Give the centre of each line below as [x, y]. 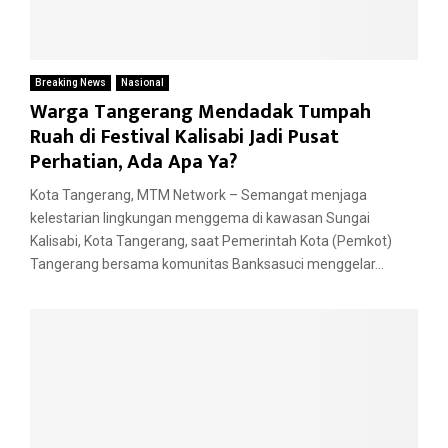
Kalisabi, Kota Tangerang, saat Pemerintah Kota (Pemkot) [211, 241]
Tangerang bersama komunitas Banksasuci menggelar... [207, 264]
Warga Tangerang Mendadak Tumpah [200, 112]
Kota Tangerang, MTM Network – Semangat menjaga [198, 195]
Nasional [142, 83]
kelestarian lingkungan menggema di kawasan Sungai [200, 218]
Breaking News [70, 83]
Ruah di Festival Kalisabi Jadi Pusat [184, 137]
